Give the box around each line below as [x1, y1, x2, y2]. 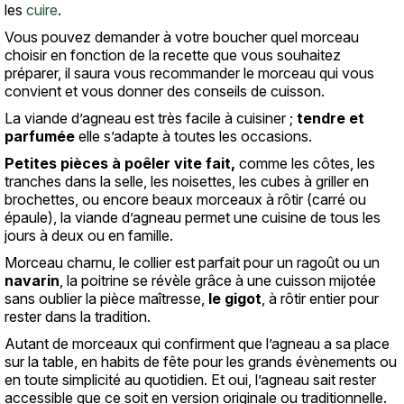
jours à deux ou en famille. [5, 226, 173, 244]
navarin [5, 271, 60, 289]
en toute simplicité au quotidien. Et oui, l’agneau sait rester [5, 371, 376, 389]
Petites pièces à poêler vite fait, [5, 154, 239, 172]
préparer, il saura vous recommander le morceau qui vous [5, 64, 374, 82]
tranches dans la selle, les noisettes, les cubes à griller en [5, 172, 369, 190]
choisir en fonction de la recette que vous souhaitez [5, 46, 341, 64]
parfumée [5, 127, 75, 145]
